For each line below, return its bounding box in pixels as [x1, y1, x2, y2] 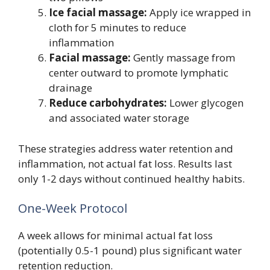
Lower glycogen [167, 96, 243, 110]
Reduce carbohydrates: [49, 96, 167, 110]
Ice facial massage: [49, 5, 147, 20]
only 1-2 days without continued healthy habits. [18, 171, 245, 186]
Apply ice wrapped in [147, 5, 251, 20]
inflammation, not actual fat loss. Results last [18, 156, 232, 171]
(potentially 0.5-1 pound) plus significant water [18, 243, 242, 258]
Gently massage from [131, 51, 235, 65]
